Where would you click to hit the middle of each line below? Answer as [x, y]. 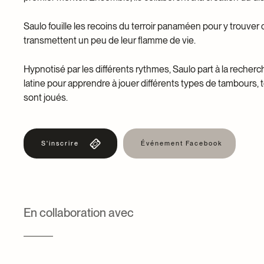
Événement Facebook [182, 143]
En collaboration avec [79, 213]
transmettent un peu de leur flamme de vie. [110, 40]
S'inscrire [60, 143]
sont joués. [46, 98]
